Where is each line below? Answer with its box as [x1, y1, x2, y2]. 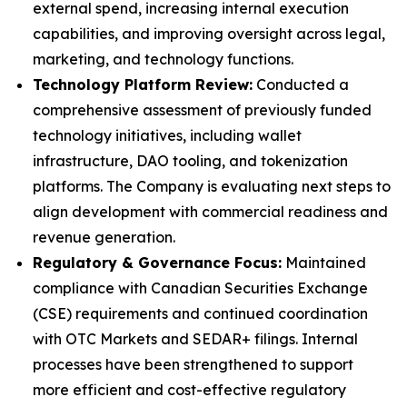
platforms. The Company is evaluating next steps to [33, 177, 391, 195]
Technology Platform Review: [33, 75, 253, 94]
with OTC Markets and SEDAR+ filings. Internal [33, 330, 358, 348]
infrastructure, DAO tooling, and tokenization [33, 152, 348, 170]
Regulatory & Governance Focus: [33, 253, 282, 272]
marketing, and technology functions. [33, 50, 293, 68]
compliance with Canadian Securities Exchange [33, 279, 368, 297]
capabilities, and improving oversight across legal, [33, 25, 385, 43]
